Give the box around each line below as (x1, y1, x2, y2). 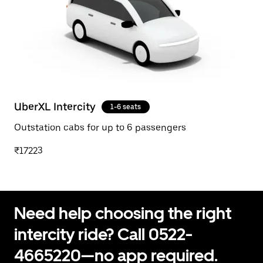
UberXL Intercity (14, 100, 96, 113)
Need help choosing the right (14, 203, 231, 223)
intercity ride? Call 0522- (14, 224, 193, 244)
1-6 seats (110, 103, 141, 111)
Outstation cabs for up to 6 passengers (14, 122, 186, 133)
